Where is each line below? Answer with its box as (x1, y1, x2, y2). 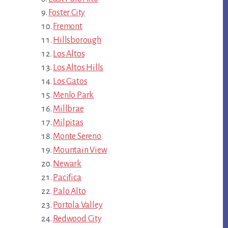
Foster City (48, 8, 85, 18)
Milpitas (53, 118, 83, 128)
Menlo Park (53, 91, 94, 100)
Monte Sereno (53, 132, 101, 141)
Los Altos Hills (53, 63, 104, 73)
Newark (53, 159, 82, 169)
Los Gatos (53, 77, 88, 87)
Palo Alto (53, 187, 86, 196)
